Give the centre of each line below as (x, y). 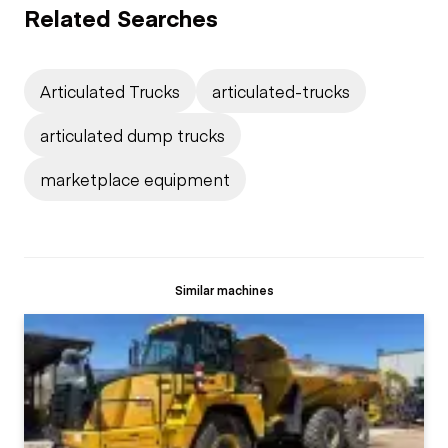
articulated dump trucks (132, 134)
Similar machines (224, 289)
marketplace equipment (135, 178)
